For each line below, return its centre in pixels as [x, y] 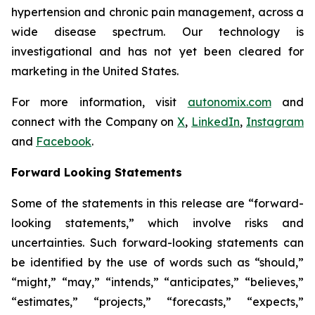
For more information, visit [99, 102]
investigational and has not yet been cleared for [157, 51]
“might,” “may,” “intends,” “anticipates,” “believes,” [157, 282]
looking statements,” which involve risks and [157, 223]
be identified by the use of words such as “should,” [157, 262]
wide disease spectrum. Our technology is [157, 32]
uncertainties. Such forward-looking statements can [157, 243]
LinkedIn [216, 122]
